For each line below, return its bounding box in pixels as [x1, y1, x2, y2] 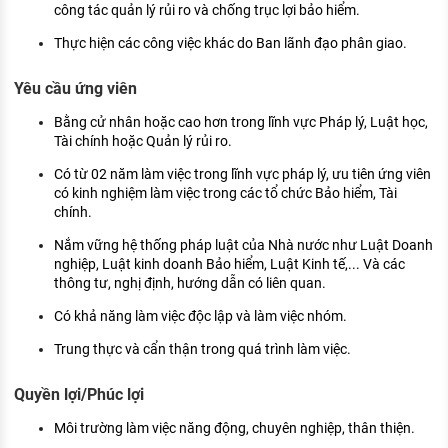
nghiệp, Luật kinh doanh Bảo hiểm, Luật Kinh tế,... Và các [54, 256, 405, 273]
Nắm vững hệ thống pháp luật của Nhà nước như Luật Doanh [54, 237, 433, 254]
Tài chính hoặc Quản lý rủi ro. [54, 133, 232, 150]
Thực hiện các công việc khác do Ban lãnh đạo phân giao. [54, 35, 407, 52]
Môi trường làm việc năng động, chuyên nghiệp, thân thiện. [54, 419, 415, 436]
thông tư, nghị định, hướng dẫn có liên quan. [54, 275, 326, 292]
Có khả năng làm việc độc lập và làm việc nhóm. [54, 308, 347, 325]
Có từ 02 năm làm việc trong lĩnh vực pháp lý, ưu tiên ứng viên [54, 166, 431, 183]
